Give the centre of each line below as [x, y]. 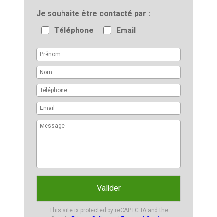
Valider [108, 188]
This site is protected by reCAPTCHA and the [108, 210]
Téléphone [77, 30]
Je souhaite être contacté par [95, 13]
